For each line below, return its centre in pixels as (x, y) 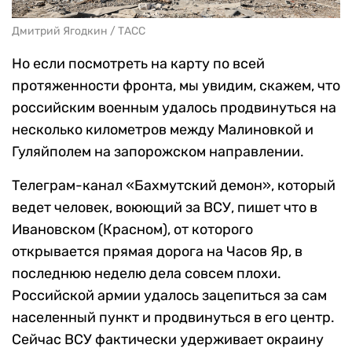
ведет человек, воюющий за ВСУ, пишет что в (165, 208)
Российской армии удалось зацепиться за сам (169, 296)
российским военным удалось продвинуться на (174, 108)
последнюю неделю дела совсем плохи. (147, 274)
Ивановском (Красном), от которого (132, 230)
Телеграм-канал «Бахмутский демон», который (174, 186)
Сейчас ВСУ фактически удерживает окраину (168, 340)
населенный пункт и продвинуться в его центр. (173, 318)
